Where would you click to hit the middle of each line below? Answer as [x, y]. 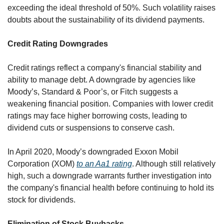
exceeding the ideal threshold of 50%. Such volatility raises [111, 7]
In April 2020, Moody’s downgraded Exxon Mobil [93, 151]
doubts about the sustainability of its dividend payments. [106, 19]
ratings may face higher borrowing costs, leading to [97, 115]
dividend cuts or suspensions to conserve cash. [91, 127]
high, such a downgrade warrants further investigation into [109, 175]
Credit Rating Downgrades [58, 43]
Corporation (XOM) [42, 163]
